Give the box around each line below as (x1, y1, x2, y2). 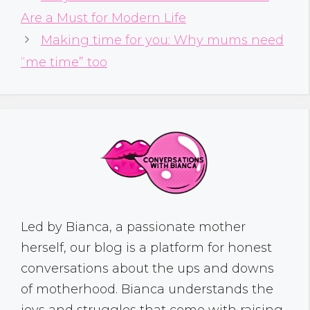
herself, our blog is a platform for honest (21, 239, 272, 255)
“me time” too (21, 54, 107, 70)
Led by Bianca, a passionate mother (21, 219, 246, 235)
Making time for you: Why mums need (40, 32, 284, 48)
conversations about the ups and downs (21, 260, 274, 276)
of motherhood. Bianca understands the (21, 281, 273, 297)
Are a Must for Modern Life (21, 10, 186, 26)
